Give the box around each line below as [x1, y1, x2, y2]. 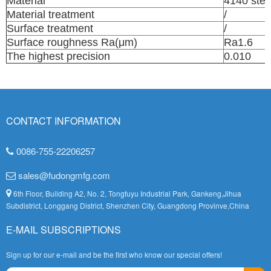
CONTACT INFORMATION [6, 113, 121, 128]
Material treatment [7, 8, 94, 21]
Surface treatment [7, 22, 93, 34]
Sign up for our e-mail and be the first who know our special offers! [6, 249, 222, 260]
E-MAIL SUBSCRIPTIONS [6, 222, 121, 237]
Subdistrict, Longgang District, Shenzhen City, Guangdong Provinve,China [6, 200, 249, 211]
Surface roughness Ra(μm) [7, 36, 137, 48]
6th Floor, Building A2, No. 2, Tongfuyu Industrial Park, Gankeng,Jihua [11, 188, 241, 198]
